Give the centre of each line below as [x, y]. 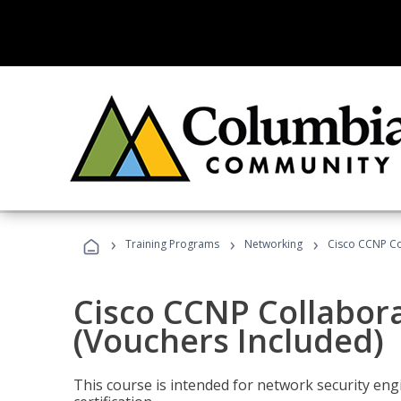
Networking [273, 244]
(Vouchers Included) [229, 341]
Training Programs [172, 244]
